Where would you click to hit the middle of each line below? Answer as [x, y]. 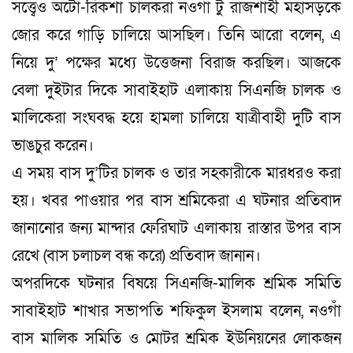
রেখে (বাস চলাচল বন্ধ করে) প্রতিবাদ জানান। [136, 256]
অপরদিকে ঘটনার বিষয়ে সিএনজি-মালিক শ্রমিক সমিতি [176, 283]
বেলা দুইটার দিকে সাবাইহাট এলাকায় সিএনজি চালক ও [176, 90]
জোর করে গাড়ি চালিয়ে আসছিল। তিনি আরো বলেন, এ [176, 35]
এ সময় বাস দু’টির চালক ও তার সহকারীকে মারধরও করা [176, 173]
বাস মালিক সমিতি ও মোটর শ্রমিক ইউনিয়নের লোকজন [176, 338]
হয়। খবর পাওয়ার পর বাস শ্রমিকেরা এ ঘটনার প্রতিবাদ [176, 201]
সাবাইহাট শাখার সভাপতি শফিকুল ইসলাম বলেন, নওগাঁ [176, 311]
